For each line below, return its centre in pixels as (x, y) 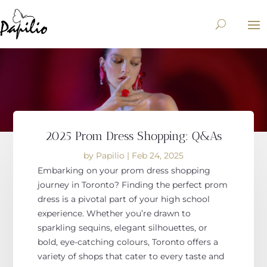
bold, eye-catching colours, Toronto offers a (128, 242)
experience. (60, 213)
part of (123, 199)
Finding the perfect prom (174, 184)
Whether (105, 213)
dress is (53, 199)
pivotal (93, 199)
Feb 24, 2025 (158, 155)
